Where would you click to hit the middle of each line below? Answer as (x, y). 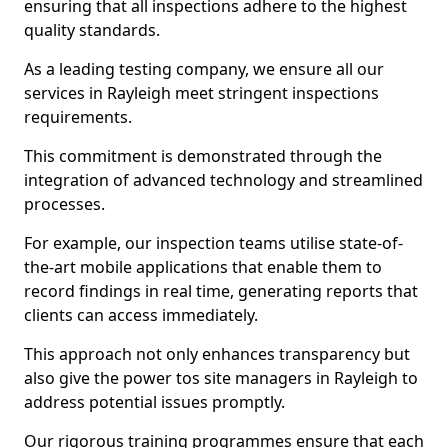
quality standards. (92, 30)
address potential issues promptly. (154, 402)
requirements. (78, 117)
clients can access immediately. (141, 315)
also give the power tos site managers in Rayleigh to (221, 378)
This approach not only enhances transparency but (217, 354)
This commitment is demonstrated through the (203, 156)
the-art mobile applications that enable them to (203, 267)
